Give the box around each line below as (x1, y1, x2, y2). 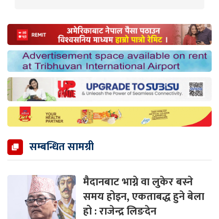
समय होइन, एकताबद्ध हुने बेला (83, 188, 204, 206)
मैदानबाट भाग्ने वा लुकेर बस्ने (83, 173, 193, 192)
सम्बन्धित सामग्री (29, 138, 94, 156)
